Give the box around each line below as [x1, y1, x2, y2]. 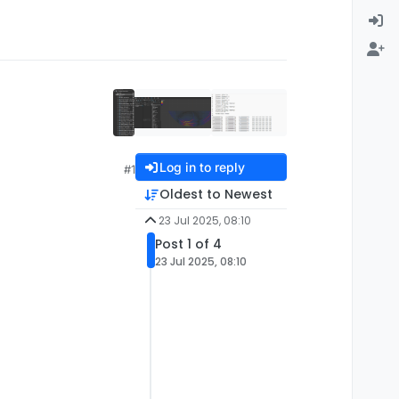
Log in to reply [159, 159, 245, 175]
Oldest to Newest [159, 185, 273, 203]
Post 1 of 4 [155, 235, 222, 253]
